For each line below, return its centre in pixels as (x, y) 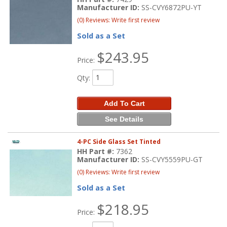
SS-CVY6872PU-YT (172, 7)
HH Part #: (97, 151)
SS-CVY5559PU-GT (172, 159)
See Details (124, 119)
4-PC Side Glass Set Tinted (119, 141)
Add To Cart (124, 103)
